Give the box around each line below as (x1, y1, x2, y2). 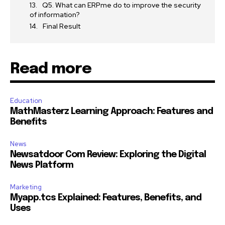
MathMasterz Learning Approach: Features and (10, 107, 213, 117)
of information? (30, 10, 80, 20)
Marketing (10, 183, 42, 192)
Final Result (43, 22, 80, 31)
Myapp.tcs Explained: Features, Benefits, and (10, 193, 201, 203)
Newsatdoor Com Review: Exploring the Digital (10, 150, 206, 160)
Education (10, 96, 42, 105)
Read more (10, 61, 91, 77)
